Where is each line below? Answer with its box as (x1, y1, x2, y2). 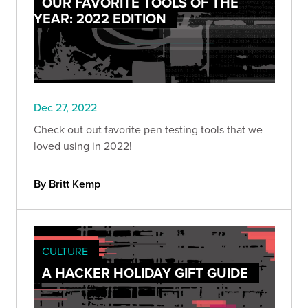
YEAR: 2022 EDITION (34, 8, 166, 29)
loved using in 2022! (34, 138, 132, 154)
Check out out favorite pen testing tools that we (34, 122, 263, 137)
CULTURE (42, 243, 88, 259)
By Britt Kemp (34, 176, 100, 192)
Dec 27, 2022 (34, 100, 97, 115)
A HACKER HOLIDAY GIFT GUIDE (42, 263, 248, 283)
